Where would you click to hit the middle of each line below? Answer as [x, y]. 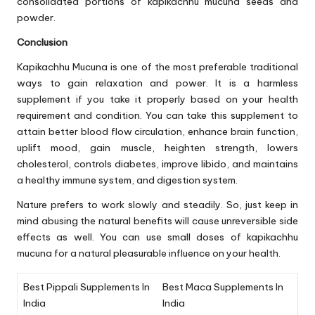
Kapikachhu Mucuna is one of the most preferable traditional [157, 67]
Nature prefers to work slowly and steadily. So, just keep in [157, 205]
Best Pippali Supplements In [86, 287]
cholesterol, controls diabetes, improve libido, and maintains [157, 164]
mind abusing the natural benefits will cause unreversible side [157, 221]
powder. [36, 18]
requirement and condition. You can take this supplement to [157, 116]
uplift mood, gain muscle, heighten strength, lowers [157, 148]
